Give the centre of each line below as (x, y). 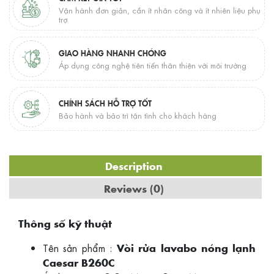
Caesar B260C (79, 262)
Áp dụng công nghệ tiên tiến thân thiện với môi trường (153, 65)
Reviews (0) (134, 188)
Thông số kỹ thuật (65, 223)
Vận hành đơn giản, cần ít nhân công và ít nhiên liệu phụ (160, 10)
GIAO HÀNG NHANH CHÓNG (113, 52)
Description (134, 166)
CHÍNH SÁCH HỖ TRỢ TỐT (105, 102)
